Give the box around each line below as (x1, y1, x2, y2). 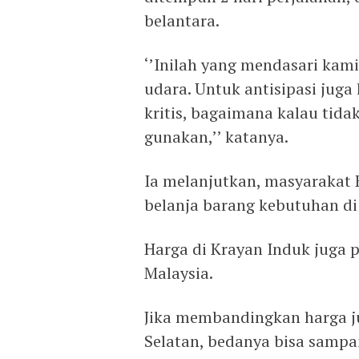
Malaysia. (144, 262, 213, 284)
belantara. (144, 10, 220, 31)
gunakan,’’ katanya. (144, 126, 288, 147)
